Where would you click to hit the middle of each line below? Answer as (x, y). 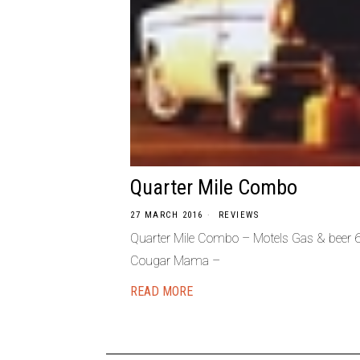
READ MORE (162, 291)
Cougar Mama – (175, 261)
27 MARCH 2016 (167, 215)
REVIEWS (238, 215)
